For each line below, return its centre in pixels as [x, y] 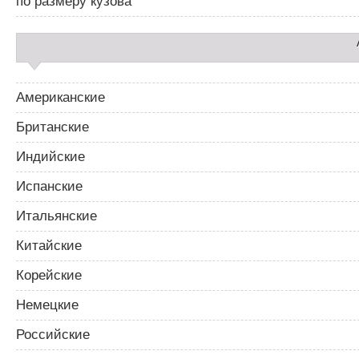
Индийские [50, 156]
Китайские [49, 245]
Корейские [49, 275]
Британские [52, 127]
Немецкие [47, 305]
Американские [61, 97]
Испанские [49, 186]
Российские [53, 334]
